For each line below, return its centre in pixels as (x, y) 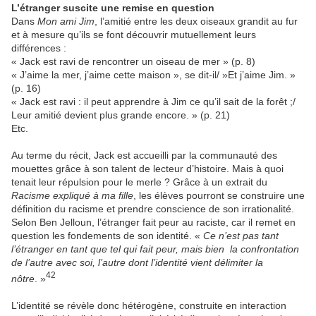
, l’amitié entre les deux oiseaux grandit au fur (196, 22)
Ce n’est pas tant (241, 236)
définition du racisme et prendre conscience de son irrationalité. (153, 209)
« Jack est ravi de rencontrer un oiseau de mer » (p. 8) (133, 62)
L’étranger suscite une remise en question (113, 8)
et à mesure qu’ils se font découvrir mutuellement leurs (134, 35)
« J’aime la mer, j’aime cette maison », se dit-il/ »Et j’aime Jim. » (153, 75)
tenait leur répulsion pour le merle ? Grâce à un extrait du (139, 182)
